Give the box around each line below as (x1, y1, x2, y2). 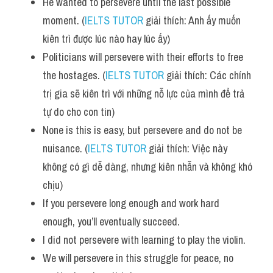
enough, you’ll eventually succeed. (43, 214, 182, 229)
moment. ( (43, 13, 85, 28)
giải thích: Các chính (164, 68, 251, 83)
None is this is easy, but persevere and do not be (43, 122, 242, 138)
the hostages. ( (43, 68, 105, 83)
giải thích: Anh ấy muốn (143, 13, 241, 28)
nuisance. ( (43, 141, 88, 156)
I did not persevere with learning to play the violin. (43, 232, 248, 247)
